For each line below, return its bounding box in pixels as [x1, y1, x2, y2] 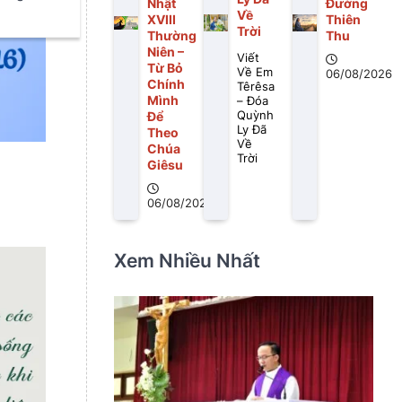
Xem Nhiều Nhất [114, 249, 260, 272]
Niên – [146, 44, 184, 59]
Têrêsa [236, 79, 275, 93]
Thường [146, 28, 197, 43]
